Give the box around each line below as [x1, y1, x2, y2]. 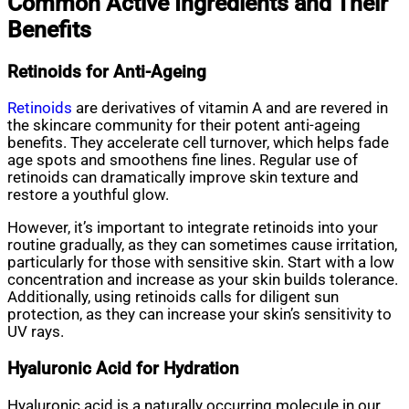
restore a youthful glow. [7, 186, 169, 204]
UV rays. [7, 322, 64, 341]
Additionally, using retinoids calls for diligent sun [7, 288, 339, 306]
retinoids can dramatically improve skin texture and [7, 169, 359, 187]
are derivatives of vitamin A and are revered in [72, 100, 388, 118]
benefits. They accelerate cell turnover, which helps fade [7, 134, 389, 152]
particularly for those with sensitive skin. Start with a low [7, 253, 394, 271]
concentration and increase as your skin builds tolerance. [7, 270, 398, 288]
